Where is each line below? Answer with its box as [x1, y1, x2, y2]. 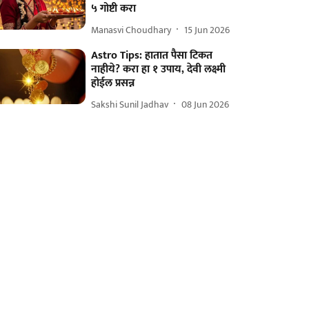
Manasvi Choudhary [91, 21, 172, 38]
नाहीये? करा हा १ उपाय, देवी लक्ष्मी [91, 60, 226, 79]
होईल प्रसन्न [91, 74, 135, 92]
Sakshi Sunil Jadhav [91, 96, 169, 112]
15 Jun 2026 [184, 21, 230, 38]
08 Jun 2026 [181, 96, 230, 112]
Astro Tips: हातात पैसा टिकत [91, 46, 213, 65]
